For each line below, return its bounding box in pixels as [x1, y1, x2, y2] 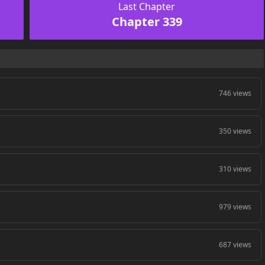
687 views [219, 239, 252, 250]
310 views [219, 163, 252, 174]
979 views [219, 201, 252, 212]
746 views [219, 88, 252, 98]
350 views [219, 125, 252, 136]
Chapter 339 [111, 13, 182, 30]
